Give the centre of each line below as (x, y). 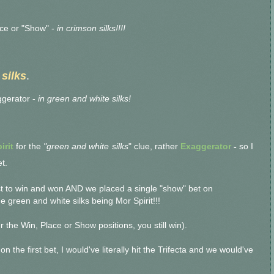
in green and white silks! (83, 98)
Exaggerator (206, 147)
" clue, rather (154, 147)
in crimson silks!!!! (91, 28)
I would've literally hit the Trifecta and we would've (157, 250)
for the (30, 147)
